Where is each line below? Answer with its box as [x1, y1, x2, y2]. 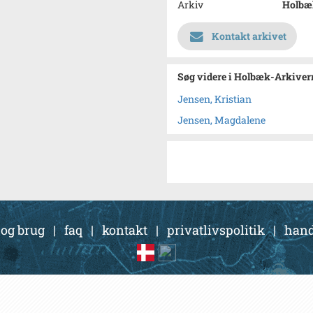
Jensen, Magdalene [177, 113, 265, 126]
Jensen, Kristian [177, 92, 252, 105]
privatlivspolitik [166, 221, 265, 238]
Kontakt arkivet [212, 29, 286, 43]
